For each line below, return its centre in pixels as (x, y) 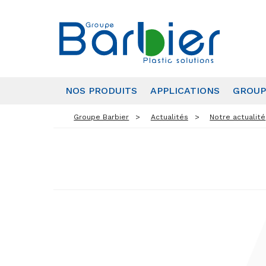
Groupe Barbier (102, 117)
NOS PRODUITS (101, 90)
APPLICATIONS (185, 90)
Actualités (169, 117)
